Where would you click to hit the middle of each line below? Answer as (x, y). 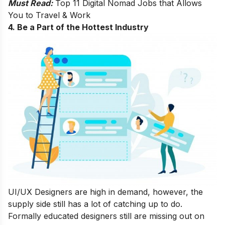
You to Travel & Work (49, 15)
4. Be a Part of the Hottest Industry (78, 27)
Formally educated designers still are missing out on (106, 216)
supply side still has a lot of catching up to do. (95, 204)
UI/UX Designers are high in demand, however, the (105, 192)
